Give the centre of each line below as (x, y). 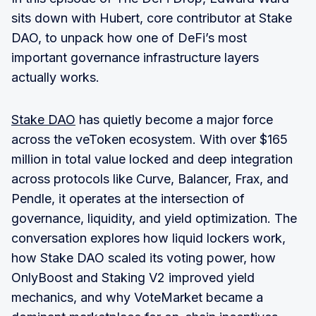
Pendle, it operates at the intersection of (128, 198)
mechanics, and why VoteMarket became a (137, 297)
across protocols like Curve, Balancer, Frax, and (150, 178)
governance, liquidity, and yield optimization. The (154, 218)
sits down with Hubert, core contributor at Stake (152, 18)
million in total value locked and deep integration (152, 159)
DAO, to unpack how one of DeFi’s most (129, 37)
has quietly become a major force (174, 119)
